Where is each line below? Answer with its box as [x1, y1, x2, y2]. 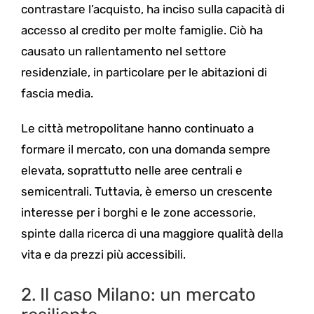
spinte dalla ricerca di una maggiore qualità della [20, 226, 283, 241]
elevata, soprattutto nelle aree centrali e [20, 163, 243, 178]
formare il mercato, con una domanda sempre [20, 142, 271, 157]
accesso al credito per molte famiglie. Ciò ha [20, 23, 263, 38]
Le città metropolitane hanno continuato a [20, 121, 254, 136]
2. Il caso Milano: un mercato [20, 283, 256, 305]
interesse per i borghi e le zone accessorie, [20, 205, 256, 220]
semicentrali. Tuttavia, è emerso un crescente [20, 184, 273, 199]
